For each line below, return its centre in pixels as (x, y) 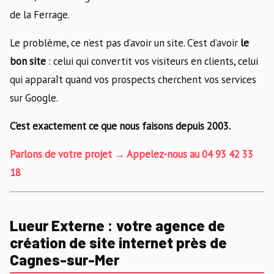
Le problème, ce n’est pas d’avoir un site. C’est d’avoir (125, 43)
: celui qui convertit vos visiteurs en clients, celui (152, 61)
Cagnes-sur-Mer (65, 259)
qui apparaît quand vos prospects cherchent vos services (133, 79)
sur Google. (34, 98)
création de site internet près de (118, 242)
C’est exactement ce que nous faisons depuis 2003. (120, 126)
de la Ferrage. (40, 14)
